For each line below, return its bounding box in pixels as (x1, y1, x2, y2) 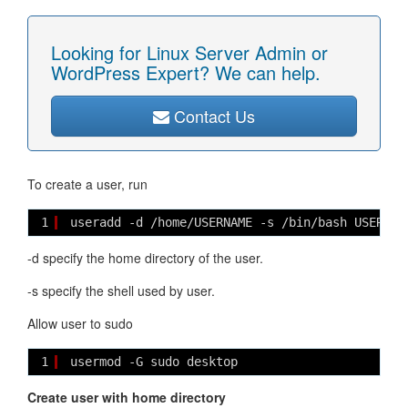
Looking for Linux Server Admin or (51, 39, 328, 66)
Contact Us (169, 104, 255, 127)
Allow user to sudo (27, 314, 133, 332)
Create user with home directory (27, 388, 226, 406)
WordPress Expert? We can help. (51, 59, 321, 86)
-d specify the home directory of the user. (27, 249, 263, 267)
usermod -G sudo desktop (70, 354, 238, 369)
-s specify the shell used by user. (27, 281, 215, 300)
